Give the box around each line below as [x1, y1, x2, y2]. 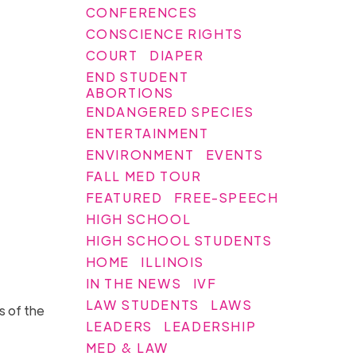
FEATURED [85, 188, 163, 206]
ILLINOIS [141, 253, 204, 270]
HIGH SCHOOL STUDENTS [85, 231, 273, 249]
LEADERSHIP [164, 317, 257, 335]
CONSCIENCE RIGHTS [85, 25, 243, 42]
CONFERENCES [85, 3, 198, 21]
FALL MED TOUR [85, 167, 202, 184]
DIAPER [149, 46, 204, 64]
